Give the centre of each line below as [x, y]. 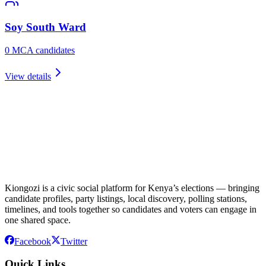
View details [28, 76]
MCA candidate [40, 50]
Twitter [74, 241]
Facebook [33, 241]
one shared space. [38, 220]
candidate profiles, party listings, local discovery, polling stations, [126, 198]
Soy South [30, 27]
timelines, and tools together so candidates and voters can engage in [131, 209]
